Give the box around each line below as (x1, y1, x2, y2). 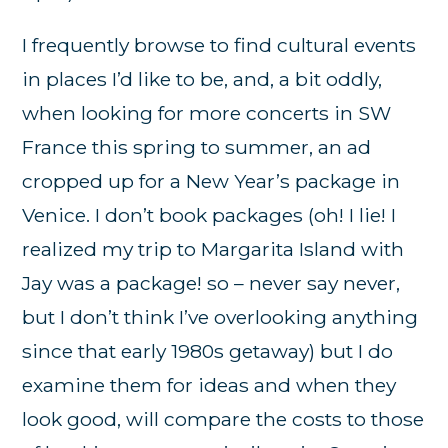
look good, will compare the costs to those (22, 407, 425, 432)
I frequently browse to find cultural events (22, 33, 417, 58)
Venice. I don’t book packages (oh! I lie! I (22, 203, 397, 228)
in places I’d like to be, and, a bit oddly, (22, 67, 383, 92)
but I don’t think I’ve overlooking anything (22, 305, 419, 330)
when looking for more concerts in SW (22, 101, 392, 126)
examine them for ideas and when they (22, 373, 397, 398)
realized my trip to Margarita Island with (22, 237, 405, 262)
